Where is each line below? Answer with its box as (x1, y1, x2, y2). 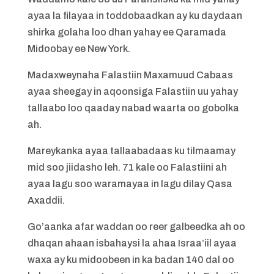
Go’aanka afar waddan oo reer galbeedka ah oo (27, 221, 245, 232)
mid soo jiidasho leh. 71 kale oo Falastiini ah (27, 162, 227, 172)
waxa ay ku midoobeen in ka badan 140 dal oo (27, 254, 234, 265)
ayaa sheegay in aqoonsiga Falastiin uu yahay (27, 86, 238, 97)
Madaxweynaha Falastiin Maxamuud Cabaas (27, 70, 233, 80)
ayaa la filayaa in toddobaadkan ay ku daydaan (27, 10, 242, 21)
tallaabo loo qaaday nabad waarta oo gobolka (27, 103, 239, 113)
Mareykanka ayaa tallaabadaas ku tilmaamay (27, 146, 235, 156)
